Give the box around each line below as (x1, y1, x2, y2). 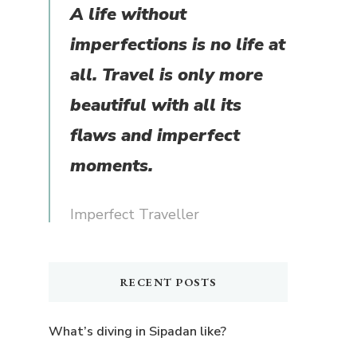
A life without (70, 2, 186, 27)
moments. (70, 154, 153, 178)
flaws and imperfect (70, 124, 240, 148)
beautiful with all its (70, 93, 241, 118)
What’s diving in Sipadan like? (49, 323, 226, 341)
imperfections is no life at (70, 33, 285, 57)
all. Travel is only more (70, 63, 263, 88)
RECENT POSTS (120, 275, 217, 290)
